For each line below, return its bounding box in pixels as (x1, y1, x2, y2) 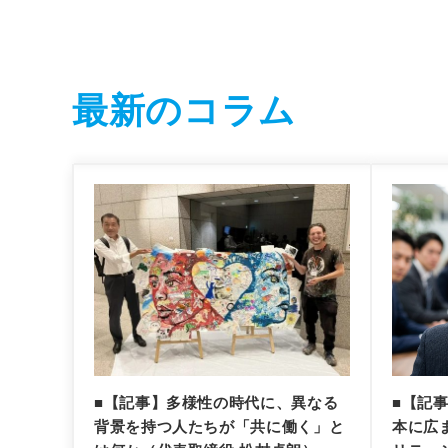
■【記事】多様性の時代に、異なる (94, 393, 339, 411)
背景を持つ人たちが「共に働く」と (94, 417, 345, 435)
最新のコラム (72, 89, 296, 131)
